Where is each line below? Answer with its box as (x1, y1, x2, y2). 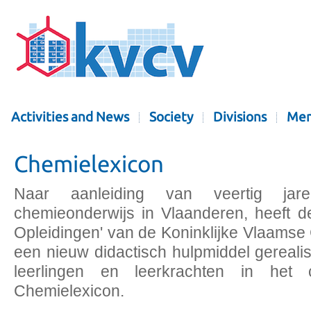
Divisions (213, 110, 267, 124)
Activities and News (11, 110, 129, 124)
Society (149, 110, 193, 124)
